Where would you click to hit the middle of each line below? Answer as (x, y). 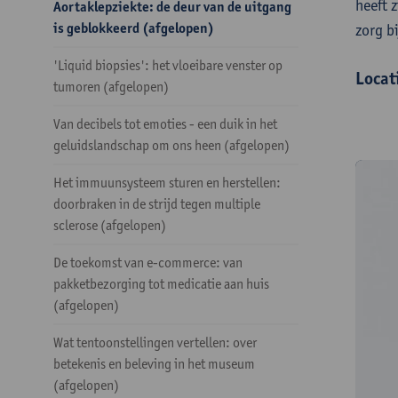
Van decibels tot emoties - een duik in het (165, 124)
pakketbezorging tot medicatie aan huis (161, 284)
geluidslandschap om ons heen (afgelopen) (171, 145)
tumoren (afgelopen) (111, 87)
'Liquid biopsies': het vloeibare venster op (168, 65)
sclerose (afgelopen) (110, 225)
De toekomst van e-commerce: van (148, 263)
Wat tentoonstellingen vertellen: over (155, 342)
